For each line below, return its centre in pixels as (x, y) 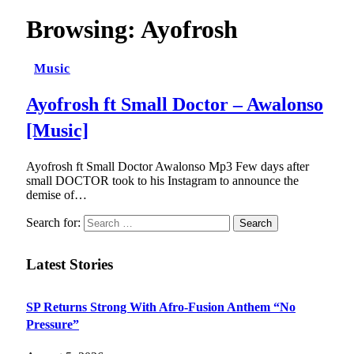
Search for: (53, 222)
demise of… (56, 194)
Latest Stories (70, 265)
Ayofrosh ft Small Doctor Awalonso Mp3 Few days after (168, 166)
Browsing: (83, 30)
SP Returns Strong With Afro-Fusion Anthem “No (161, 307)
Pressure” (53, 325)
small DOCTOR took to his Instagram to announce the (162, 180)
